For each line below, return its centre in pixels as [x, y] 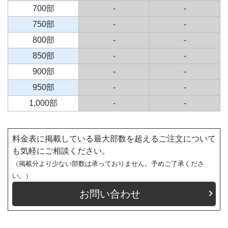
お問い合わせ [110, 194]
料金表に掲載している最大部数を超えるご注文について [114, 138]
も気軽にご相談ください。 [61, 151]
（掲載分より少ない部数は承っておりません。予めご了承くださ [108, 163]
